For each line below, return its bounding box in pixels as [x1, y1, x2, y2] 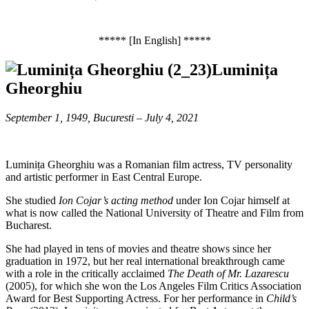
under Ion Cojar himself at [173, 194, 290, 206]
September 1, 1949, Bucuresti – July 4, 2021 [6, 111, 199, 123]
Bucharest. [6, 219, 52, 231]
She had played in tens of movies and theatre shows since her [6, 242, 271, 255]
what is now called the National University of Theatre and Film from [6, 206, 303, 219]
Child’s [266, 292, 297, 304]
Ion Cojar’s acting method [59, 194, 173, 206]
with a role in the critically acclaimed [6, 267, 168, 279]
